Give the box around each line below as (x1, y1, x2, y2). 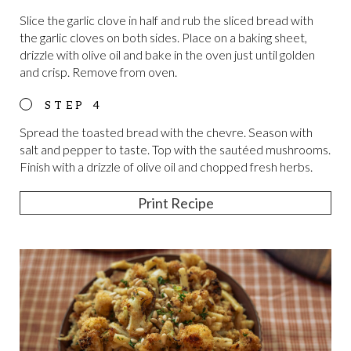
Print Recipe (137, 194, 214, 212)
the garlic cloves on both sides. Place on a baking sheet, (20, 29, 307, 45)
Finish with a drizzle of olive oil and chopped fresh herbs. (20, 158, 313, 174)
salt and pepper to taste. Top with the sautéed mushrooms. (20, 141, 331, 157)
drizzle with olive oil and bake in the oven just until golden (20, 46, 315, 62)
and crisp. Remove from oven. (20, 63, 177, 79)
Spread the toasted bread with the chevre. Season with (20, 124, 313, 139)
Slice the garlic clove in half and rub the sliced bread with (20, 12, 313, 27)
